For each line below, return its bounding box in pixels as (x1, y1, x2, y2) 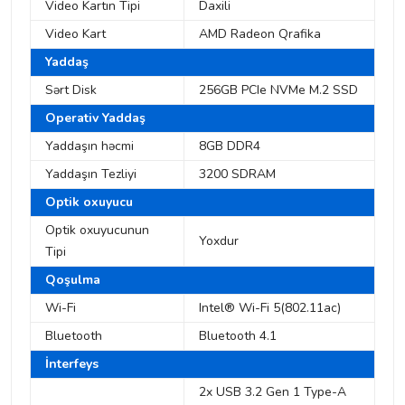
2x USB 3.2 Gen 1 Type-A (199, 383, 346, 401)
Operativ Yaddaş (45, 109, 146, 127)
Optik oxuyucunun (45, 221, 149, 240)
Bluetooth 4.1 (199, 327, 277, 345)
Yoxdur (199, 232, 239, 250)
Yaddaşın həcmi (45, 137, 134, 155)
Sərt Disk (45, 81, 97, 99)
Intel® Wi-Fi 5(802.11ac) (199, 299, 341, 317)
